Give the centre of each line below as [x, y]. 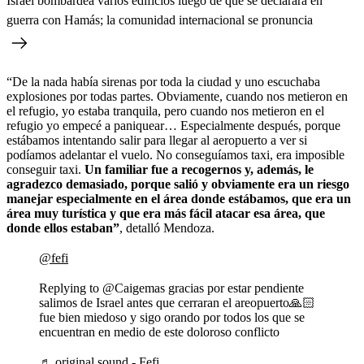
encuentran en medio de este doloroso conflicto [159, 331]
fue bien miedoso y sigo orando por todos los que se [172, 317]
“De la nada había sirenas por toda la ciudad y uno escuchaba [163, 81]
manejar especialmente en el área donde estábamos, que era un [179, 198]
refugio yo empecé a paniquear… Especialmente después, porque [173, 125]
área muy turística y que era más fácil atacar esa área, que [166, 213]
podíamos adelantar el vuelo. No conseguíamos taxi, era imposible [175, 154]
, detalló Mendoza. [167, 227]
